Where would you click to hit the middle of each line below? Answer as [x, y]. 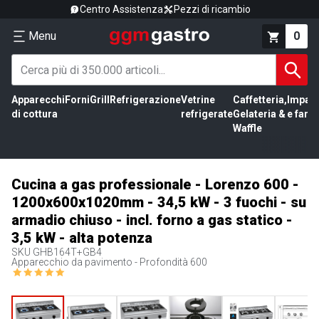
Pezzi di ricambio [212, 9]
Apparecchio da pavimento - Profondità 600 [109, 262]
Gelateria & [259, 114]
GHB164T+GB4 [67, 252]
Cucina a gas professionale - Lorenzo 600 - [155, 184]
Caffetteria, [260, 100]
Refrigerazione [145, 100]
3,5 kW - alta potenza [82, 238]
